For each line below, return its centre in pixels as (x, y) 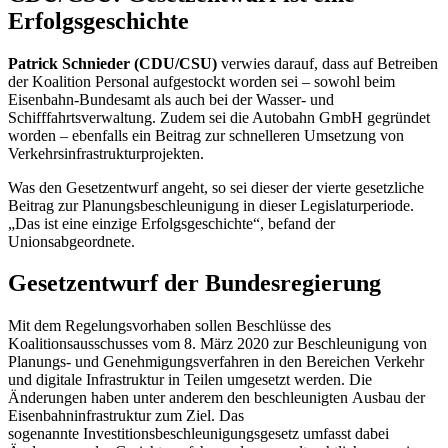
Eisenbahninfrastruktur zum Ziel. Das (126, 416)
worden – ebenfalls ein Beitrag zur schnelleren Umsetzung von (206, 135)
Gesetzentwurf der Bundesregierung (194, 283)
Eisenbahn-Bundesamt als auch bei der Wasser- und (171, 99)
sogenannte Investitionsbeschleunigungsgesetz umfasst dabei (198, 434)
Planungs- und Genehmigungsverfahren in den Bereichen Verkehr (216, 362)
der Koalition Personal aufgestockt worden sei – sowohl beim (201, 81)
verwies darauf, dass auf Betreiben (329, 63)
